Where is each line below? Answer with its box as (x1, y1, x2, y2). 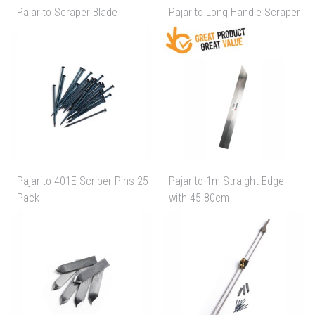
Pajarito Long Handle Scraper (169, 6, 301, 20)
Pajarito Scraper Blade (17, 6, 117, 20)
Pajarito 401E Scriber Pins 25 (17, 174, 148, 188)
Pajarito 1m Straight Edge (169, 174, 285, 188)
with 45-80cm (169, 191, 230, 205)
